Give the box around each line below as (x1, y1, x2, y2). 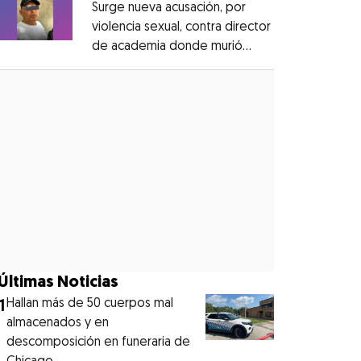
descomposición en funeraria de (6, 335, 191, 349)
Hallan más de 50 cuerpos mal (6, 297, 174, 310)
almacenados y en (6, 316, 110, 330)
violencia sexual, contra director (91, 20, 271, 34)
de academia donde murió (91, 39, 243, 53)
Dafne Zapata (91, 59, 169, 73)
